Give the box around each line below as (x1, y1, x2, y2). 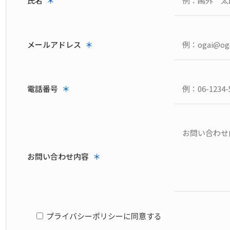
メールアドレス (27, 39, 82, 50)
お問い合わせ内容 (27, 151, 89, 162)
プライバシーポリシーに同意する (46, 210, 162, 221)
